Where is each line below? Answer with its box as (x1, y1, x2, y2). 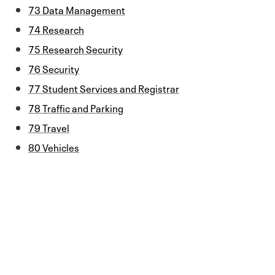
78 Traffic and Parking (28, 99, 123, 115)
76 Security (28, 60, 79, 76)
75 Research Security (28, 41, 123, 56)
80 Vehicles (28, 139, 79, 154)
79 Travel (28, 119, 69, 134)
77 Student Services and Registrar (28, 80, 179, 95)
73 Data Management (28, 1, 125, 17)
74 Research (28, 21, 84, 36)
